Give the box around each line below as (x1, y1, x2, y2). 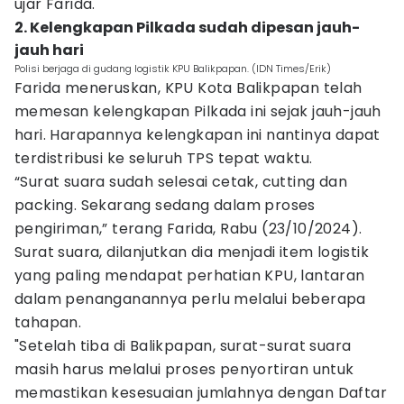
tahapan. (14, 312, 82, 333)
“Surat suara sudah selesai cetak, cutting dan (14, 171, 347, 192)
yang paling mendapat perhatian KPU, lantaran (14, 265, 365, 286)
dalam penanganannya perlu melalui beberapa (14, 289, 366, 309)
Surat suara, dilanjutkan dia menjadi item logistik (14, 242, 369, 262)
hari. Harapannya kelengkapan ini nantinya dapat (14, 124, 381, 145)
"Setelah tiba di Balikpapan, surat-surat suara (14, 335, 352, 356)
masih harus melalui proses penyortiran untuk (14, 359, 354, 380)
